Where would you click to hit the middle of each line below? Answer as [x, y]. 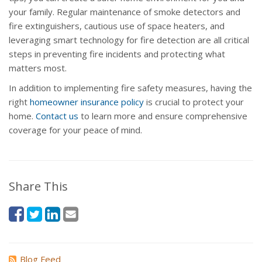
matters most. [38, 68]
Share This [38, 187]
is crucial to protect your [194, 102]
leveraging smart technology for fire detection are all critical [129, 40]
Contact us [57, 116]
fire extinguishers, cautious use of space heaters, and [117, 26]
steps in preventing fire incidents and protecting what [117, 54]
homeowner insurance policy [87, 102]
